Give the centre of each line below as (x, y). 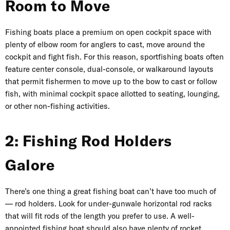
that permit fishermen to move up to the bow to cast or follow (111, 82)
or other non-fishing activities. (57, 106)
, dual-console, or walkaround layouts (148, 69)
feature (18, 69)
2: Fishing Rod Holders (89, 141)
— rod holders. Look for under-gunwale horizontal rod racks (109, 204)
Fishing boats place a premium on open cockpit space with (108, 32)
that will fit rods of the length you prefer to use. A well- (100, 216)
